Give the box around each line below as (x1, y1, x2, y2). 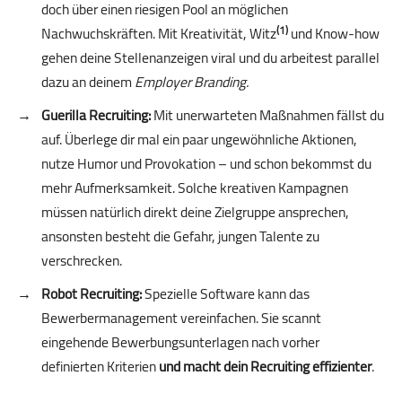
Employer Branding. (135, 68, 249, 96)
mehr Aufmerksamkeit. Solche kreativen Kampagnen (41, 174, 348, 202)
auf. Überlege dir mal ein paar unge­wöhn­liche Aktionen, (41, 126, 357, 153)
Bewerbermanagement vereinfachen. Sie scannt (41, 304, 321, 332)
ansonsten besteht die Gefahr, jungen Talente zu (41, 223, 319, 250)
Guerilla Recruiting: (41, 101, 151, 129)
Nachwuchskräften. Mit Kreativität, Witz (41, 20, 276, 48)
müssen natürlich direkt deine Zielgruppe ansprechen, (41, 198, 349, 226)
